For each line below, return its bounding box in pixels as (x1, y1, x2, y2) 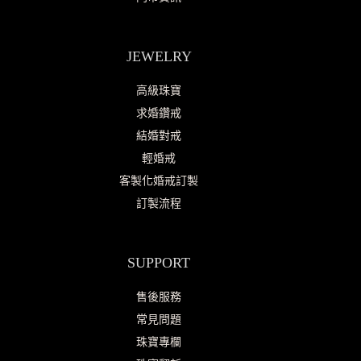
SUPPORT (127, 255, 191, 271)
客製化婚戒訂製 (119, 175, 199, 187)
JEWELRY (126, 48, 192, 64)
